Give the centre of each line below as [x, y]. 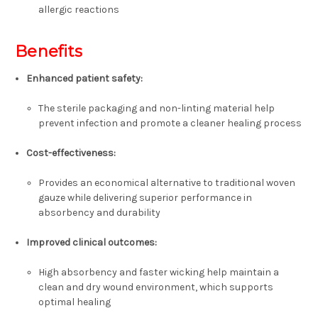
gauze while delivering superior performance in [145, 198]
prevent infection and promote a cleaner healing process [170, 124]
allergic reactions [78, 10]
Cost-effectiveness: [71, 153]
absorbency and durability [99, 213]
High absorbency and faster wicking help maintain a [158, 273]
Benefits [49, 52]
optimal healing [74, 302]
